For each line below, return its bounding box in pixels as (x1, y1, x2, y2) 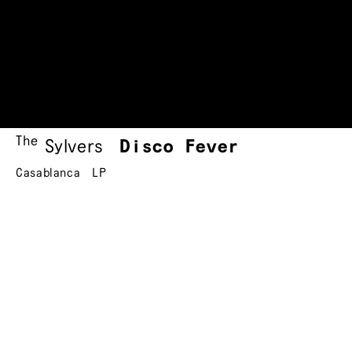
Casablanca (16, 167, 81, 181)
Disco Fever (119, 137, 239, 157)
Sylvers (44, 137, 104, 157)
